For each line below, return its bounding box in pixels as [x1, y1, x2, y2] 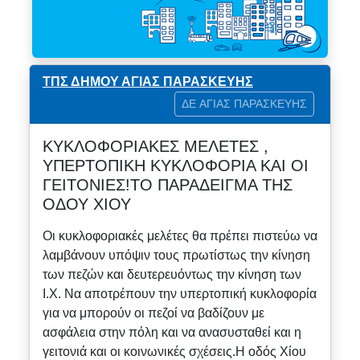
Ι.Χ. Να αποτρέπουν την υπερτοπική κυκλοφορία [42, 286, 317, 301]
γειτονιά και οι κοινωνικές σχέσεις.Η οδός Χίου [42, 344, 306, 358]
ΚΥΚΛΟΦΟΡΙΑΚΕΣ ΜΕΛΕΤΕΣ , [42, 137, 268, 155]
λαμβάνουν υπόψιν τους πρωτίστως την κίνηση [42, 247, 310, 262]
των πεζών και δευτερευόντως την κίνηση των [42, 267, 301, 281]
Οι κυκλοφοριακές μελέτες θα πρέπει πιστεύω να [42, 228, 317, 243]
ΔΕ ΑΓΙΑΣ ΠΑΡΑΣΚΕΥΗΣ [182, 96, 308, 110]
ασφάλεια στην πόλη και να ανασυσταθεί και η [42, 325, 301, 339]
